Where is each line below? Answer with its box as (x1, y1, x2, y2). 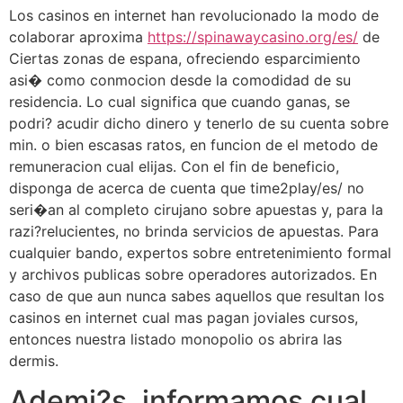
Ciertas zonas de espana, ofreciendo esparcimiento (9, 49, 361, 67)
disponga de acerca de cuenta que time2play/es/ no (9, 178, 364, 197)
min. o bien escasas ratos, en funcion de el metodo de (9, 135, 378, 154)
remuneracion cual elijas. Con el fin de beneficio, (9, 157, 339, 175)
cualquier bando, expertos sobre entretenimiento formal (9, 243, 391, 262)
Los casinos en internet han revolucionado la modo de (9, 5, 379, 24)
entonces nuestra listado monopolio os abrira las (9, 329, 342, 348)
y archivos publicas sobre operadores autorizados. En (9, 264, 377, 283)
